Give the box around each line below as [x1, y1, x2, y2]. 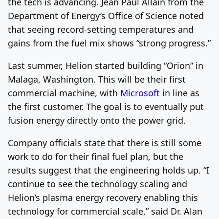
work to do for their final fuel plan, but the [8, 150, 183, 162]
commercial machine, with [8, 87, 120, 99]
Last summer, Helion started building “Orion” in [8, 59, 203, 71]
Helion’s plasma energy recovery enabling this [8, 191, 198, 203]
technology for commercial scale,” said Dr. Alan [8, 205, 202, 217]
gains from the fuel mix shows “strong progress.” [8, 37, 211, 49]
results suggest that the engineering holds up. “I [8, 164, 209, 176]
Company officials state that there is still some [8, 136, 201, 149]
